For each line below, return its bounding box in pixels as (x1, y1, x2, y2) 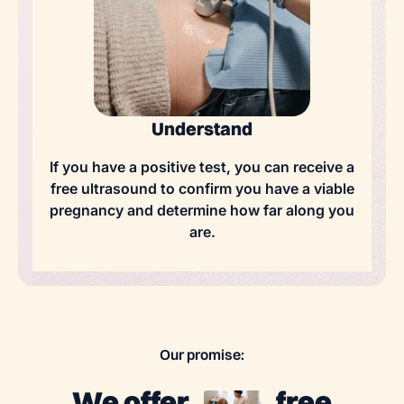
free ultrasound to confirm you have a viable (50, 179, 354, 197)
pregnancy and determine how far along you (50, 200, 354, 219)
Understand (151, 116, 252, 140)
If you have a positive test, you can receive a (50, 157, 354, 176)
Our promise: (160, 344, 244, 363)
